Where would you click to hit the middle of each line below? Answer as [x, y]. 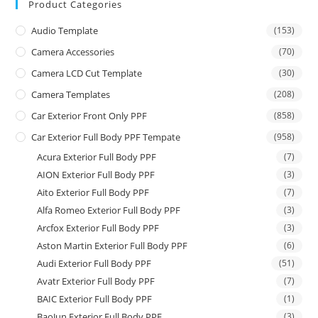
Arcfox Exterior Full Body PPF [98, 227]
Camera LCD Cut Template [87, 73]
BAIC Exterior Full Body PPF [95, 298]
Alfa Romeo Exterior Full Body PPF [109, 210]
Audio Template [65, 30]
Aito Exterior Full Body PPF [93, 192]
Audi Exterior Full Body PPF [94, 263]
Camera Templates [71, 94]
